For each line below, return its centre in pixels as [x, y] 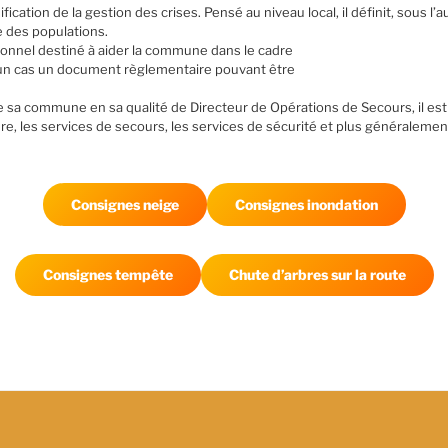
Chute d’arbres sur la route [317, 275]
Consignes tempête [107, 275]
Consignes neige [124, 204]
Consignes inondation [306, 204]
